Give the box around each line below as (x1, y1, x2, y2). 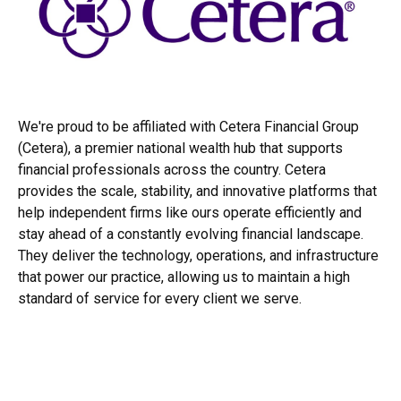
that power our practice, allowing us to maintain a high (18, 269, 350, 286)
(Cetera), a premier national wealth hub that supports (18, 140, 343, 157)
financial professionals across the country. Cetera (18, 161, 326, 178)
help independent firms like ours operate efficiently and (18, 204, 362, 221)
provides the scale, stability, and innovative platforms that (18, 183, 377, 200)
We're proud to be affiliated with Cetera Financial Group (18, 118, 359, 135)
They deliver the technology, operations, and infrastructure (18, 247, 379, 264)
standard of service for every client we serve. (18, 290, 302, 307)
